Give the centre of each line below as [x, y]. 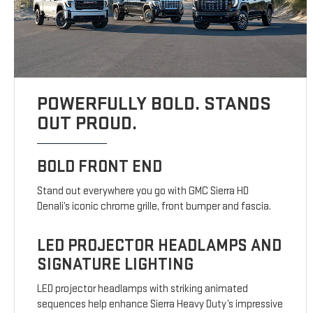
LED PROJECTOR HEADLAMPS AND [160, 246]
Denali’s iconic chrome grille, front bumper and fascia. [154, 207]
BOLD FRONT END [100, 167]
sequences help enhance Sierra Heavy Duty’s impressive [160, 305]
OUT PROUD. [87, 124]
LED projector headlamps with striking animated [143, 289]
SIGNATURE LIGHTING [116, 265]
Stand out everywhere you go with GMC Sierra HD [143, 191]
